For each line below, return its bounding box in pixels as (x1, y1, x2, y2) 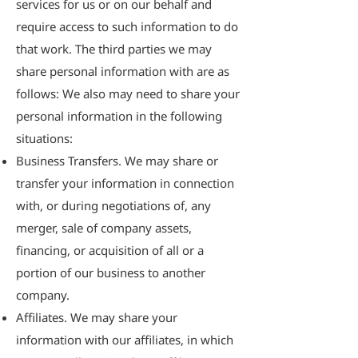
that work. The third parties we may (16, 41, 212, 57)
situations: (16, 130, 73, 146)
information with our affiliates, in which (16, 332, 233, 348)
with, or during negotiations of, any (16, 197, 211, 213)
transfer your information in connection (16, 175, 234, 191)
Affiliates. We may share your (16, 309, 177, 325)
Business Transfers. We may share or (16, 153, 218, 169)
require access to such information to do (16, 18, 238, 34)
